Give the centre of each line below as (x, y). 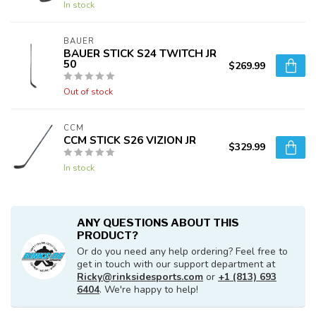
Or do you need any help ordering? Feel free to (182, 252)
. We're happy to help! (149, 290)
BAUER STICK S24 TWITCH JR (140, 54)
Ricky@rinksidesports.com (140, 277)
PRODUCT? (108, 236)
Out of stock (88, 92)
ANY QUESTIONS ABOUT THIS (158, 223)
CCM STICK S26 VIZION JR (130, 140)
